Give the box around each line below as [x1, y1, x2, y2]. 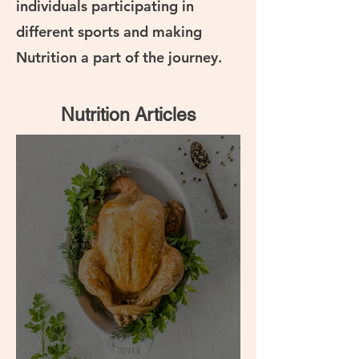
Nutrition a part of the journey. [16, 47, 222, 67]
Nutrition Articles [60, 103, 196, 125]
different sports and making [16, 22, 202, 41]
